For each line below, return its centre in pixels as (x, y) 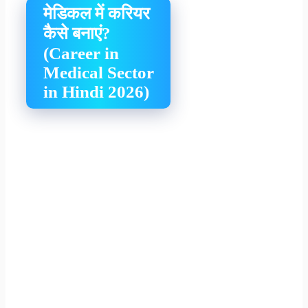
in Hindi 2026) (96, 91)
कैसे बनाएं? (77, 33)
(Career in (81, 53)
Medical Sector (99, 72)
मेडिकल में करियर (97, 13)
